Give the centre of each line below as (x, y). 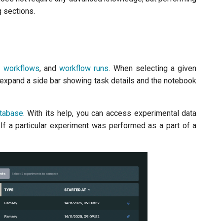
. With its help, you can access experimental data (110, 113)
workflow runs (84, 68)
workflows (21, 68)
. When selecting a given (153, 68)
